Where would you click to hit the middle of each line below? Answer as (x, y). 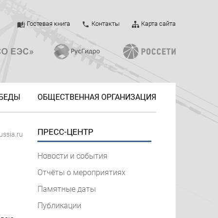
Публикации (59, 206)
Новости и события (73, 156)
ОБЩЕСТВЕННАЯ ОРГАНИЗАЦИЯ (97, 97)
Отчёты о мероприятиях (82, 173)
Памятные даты (67, 189)
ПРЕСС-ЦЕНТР (65, 132)
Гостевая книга (48, 24)
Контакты (106, 24)
